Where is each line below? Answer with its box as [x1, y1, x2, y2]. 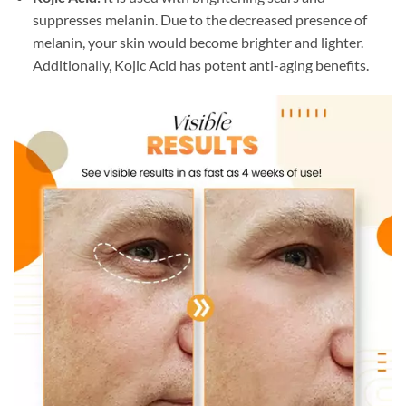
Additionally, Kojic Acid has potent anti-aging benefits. [32, 56, 369, 74]
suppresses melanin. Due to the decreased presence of [32, 11, 367, 29]
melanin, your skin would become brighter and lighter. [32, 34, 363, 52]
